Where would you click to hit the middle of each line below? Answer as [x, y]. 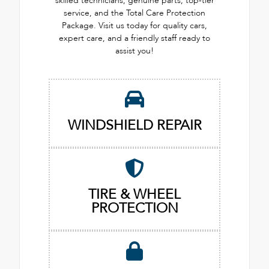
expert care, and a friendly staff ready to [134, 38]
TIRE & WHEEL [134, 195]
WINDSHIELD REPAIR [134, 125]
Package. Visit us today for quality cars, [134, 26]
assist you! [134, 51]
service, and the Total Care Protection [134, 13]
